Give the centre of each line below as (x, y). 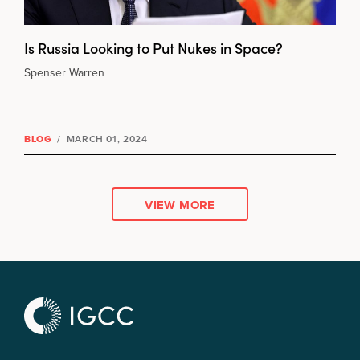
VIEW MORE (180, 205)
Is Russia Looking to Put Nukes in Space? (153, 48)
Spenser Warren (64, 73)
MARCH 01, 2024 (105, 139)
